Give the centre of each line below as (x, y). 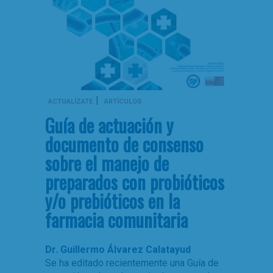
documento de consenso (124, 144)
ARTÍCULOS (123, 101)
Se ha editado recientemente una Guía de (132, 263)
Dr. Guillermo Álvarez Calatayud (118, 250)
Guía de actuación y (109, 125)
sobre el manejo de (107, 163)
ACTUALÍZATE (70, 101)
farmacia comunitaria (116, 220)
